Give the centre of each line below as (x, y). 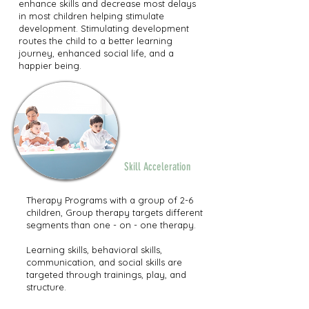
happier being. (50, 66)
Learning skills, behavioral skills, (94, 250)
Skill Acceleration (159, 167)
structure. (46, 287)
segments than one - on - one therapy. (111, 225)
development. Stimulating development (104, 28)
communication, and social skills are (104, 262)
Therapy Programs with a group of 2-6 (110, 200)
